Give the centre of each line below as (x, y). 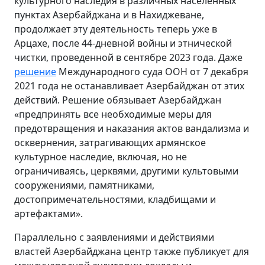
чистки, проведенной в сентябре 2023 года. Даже (128, 57)
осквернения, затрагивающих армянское (110, 142)
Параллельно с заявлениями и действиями (114, 237)
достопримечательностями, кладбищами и (115, 199)
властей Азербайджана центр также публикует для (132, 251)
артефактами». (49, 213)
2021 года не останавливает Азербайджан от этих (129, 85)
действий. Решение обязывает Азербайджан (118, 100)
